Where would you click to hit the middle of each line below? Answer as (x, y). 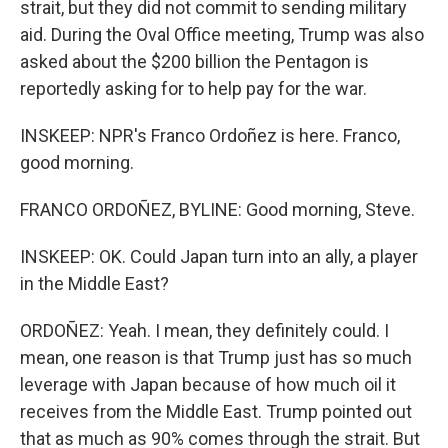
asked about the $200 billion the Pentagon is (194, 61)
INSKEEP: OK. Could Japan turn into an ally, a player (219, 256)
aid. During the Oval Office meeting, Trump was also (222, 34)
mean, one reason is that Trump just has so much (216, 357)
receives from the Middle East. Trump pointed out (216, 411)
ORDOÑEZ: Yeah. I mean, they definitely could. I (204, 330)
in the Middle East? (94, 283)
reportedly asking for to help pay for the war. (193, 88)
